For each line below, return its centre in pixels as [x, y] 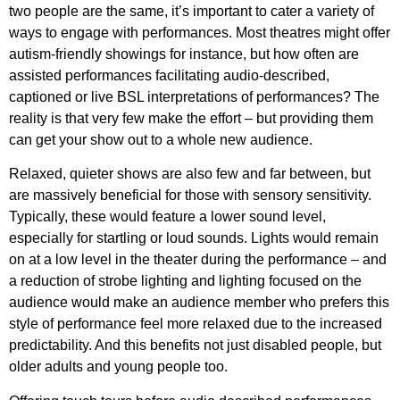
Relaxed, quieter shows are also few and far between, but [190, 174]
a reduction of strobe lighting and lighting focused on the [185, 281]
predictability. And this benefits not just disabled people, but [195, 346]
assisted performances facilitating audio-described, [169, 76]
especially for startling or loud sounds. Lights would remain [194, 238]
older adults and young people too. [120, 367]
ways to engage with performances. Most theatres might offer [200, 33]
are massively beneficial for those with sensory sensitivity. [190, 196]
